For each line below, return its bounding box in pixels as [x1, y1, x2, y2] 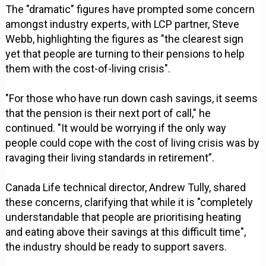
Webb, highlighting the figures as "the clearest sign [5, 33, 244, 46]
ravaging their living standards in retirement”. [5, 151, 215, 164]
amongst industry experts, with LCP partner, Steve [5, 18, 240, 31]
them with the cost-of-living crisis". [5, 62, 171, 75]
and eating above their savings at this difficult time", [5, 226, 246, 239]
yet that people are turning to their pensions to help [5, 47, 245, 61]
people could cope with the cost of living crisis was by [5, 137, 260, 150]
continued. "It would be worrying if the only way [5, 122, 227, 135]
